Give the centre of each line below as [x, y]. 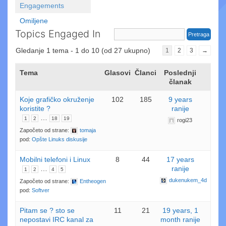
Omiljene [34, 21]
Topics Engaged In [58, 34]
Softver [41, 190]
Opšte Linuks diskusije [60, 139]
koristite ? [35, 108]
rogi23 [185, 120]
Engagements [42, 6]
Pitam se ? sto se [47, 210]
